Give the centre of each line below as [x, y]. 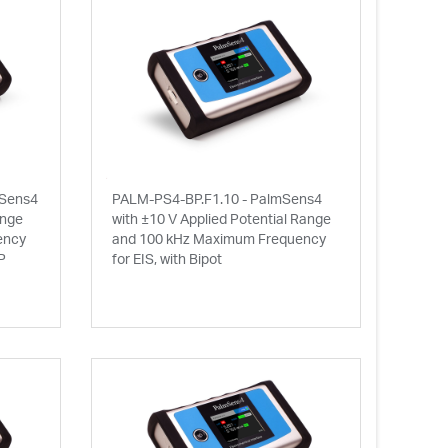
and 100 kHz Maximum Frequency [218, 238]
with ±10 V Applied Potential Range [221, 218]
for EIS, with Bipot [166, 258]
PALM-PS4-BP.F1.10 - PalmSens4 [216, 198]
